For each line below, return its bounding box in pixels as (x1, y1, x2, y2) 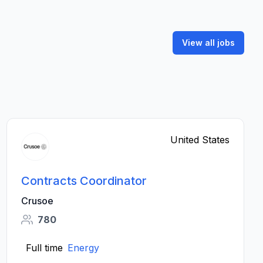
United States (170, 134, 230, 146)
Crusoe (21, 195, 53, 207)
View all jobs (182, 38, 235, 48)
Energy (67, 242, 99, 254)
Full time (25, 242, 63, 254)
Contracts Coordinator (21, 174, 147, 188)
